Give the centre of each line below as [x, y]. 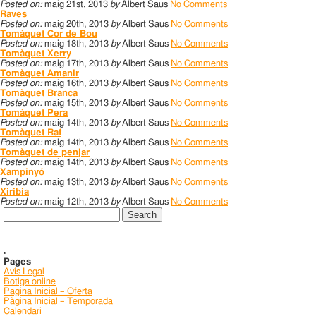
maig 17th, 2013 [77, 64]
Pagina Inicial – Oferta [48, 292]
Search [19, 213]
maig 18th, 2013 [77, 44]
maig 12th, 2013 [77, 202]
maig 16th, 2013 [77, 84]
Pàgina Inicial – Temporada [58, 302]
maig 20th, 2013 [77, 24]
